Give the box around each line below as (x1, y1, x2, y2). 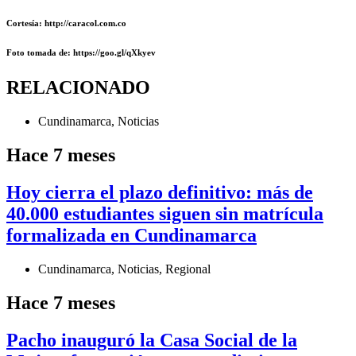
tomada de (27, 48, 68, 58)
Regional (165, 262, 211, 276)
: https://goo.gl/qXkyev (68, 48, 156, 58)
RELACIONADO (6, 77, 150, 99)
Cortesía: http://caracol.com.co (6, 18, 126, 29)
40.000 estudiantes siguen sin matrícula (6, 203, 323, 225)
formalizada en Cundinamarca (6, 225, 257, 246)
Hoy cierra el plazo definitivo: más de (6, 182, 313, 203)
